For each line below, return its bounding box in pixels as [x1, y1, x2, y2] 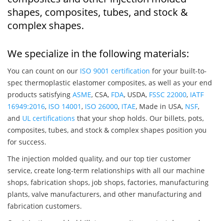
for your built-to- [150, 66, 207, 76]
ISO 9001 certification [80, 66, 150, 76]
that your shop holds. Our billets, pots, [75, 113, 204, 123]
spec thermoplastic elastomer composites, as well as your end [7, 78, 212, 88]
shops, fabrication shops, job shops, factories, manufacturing [7, 178, 209, 187]
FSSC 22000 [149, 90, 186, 100]
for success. [7, 137, 46, 147]
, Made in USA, [136, 102, 185, 111]
